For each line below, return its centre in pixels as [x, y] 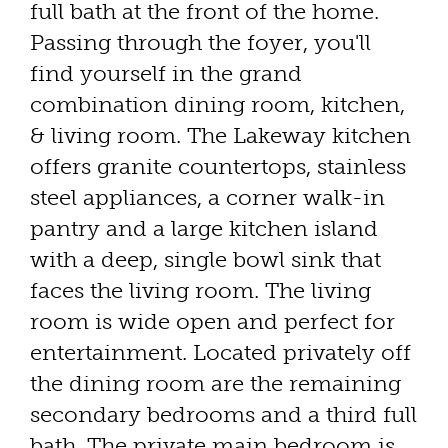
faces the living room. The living [200, 291]
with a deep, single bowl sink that [205, 260]
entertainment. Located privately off [220, 353]
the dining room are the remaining [215, 384]
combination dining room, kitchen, [217, 105]
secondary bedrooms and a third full [223, 415]
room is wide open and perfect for [212, 322]
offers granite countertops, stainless [218, 167]
